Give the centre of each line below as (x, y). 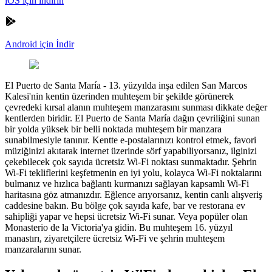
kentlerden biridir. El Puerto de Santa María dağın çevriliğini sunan (132, 118)
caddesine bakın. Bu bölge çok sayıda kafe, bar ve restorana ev (125, 205)
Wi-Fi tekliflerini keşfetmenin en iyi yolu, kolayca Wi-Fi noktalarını (133, 172)
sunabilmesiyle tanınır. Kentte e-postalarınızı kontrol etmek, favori (131, 140)
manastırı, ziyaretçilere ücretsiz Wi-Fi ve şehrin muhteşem (115, 238)
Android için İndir (39, 44)
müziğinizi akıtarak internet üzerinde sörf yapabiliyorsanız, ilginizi (131, 151)
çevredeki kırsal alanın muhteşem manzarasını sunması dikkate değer (136, 107)
